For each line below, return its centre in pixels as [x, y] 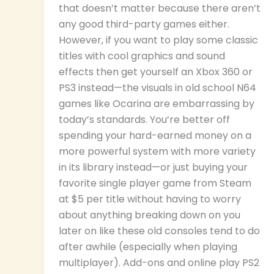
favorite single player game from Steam [155, 183]
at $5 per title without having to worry [150, 199]
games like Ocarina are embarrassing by [157, 104]
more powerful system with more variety [157, 152]
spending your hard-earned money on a [155, 136]
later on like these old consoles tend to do [159, 231]
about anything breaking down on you [150, 215]
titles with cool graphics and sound [142, 56]
